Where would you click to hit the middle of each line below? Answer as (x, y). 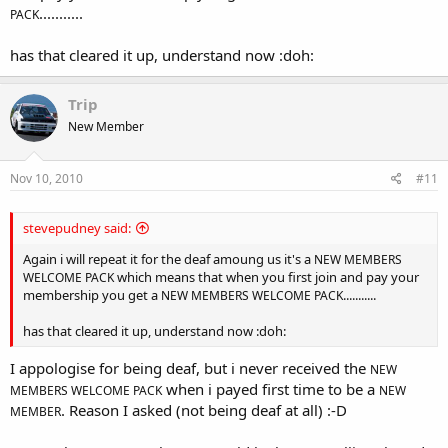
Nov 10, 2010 (46, 178)
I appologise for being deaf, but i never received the (190, 368)
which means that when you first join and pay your (266, 276)
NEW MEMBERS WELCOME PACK (252, 295)
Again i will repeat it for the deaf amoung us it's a (168, 258)
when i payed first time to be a (270, 389)
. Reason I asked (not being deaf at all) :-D (204, 410)
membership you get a (92, 294)
